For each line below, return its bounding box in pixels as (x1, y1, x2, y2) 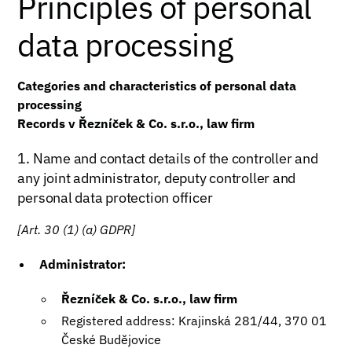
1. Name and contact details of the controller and (17, 149, 318, 167)
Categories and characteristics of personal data (17, 78, 297, 93)
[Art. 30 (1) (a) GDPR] (17, 222, 136, 237)
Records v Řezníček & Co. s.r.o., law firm (17, 115, 255, 131)
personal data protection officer (17, 189, 213, 207)
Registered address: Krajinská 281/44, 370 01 (61, 313, 328, 328)
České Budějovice (61, 332, 162, 347)
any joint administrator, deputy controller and (17, 169, 296, 187)
